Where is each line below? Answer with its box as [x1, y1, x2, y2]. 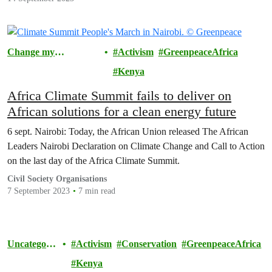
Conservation [121, 239, 177, 250]
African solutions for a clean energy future [7, 104, 236, 120]
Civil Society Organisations [7, 174, 107, 184]
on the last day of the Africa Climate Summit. [7, 155, 180, 166]
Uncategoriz [7, 239, 57, 250]
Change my [7, 47, 55, 58]
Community [7, 62, 56, 73]
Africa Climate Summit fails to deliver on [7, 88, 231, 104]
